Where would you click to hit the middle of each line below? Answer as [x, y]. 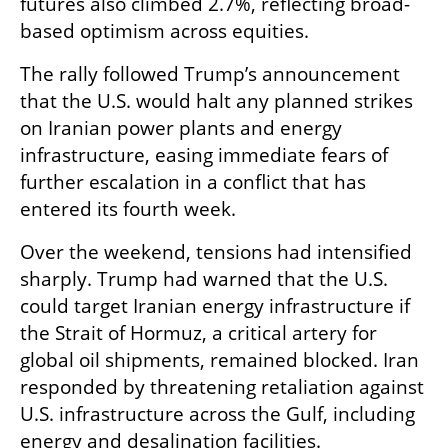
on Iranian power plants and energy [181, 127]
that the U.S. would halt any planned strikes [216, 100]
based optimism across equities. [164, 30]
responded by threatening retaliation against [222, 386]
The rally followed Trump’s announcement [210, 73]
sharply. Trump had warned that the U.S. [204, 278]
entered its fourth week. [128, 208]
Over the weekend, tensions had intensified [216, 251]
